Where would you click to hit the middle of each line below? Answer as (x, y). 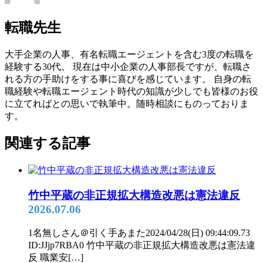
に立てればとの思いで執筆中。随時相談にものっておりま (127, 103)
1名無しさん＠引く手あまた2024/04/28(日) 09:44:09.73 (139, 232)
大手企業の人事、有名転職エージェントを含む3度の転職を (129, 54)
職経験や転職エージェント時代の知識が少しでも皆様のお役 (131, 91)
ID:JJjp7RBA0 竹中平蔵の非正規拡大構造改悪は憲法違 (142, 245)
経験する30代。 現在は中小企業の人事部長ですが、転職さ (128, 66)
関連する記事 (48, 144)
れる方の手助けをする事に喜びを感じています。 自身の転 (128, 79)
